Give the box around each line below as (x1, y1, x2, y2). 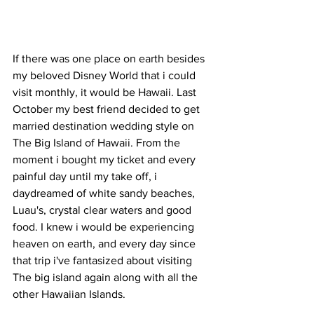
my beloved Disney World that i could (13, 69, 198, 81)
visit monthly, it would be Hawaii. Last (13, 86, 199, 98)
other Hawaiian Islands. (13, 288, 128, 300)
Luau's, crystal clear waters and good (13, 204, 194, 216)
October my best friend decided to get (13, 103, 203, 115)
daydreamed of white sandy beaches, (13, 187, 198, 199)
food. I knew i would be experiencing (13, 221, 197, 233)
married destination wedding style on (13, 120, 197, 132)
